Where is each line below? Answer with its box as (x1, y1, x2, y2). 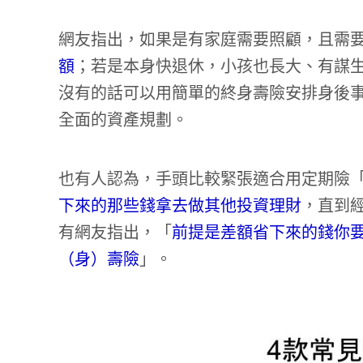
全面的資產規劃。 (58, 111, 188, 130)
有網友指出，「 (58, 224, 172, 242)
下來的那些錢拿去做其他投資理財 (58, 197, 301, 216)
